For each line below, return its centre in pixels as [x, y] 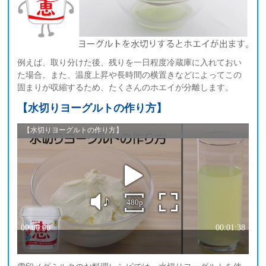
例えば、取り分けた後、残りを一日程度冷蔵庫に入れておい [129, 62]
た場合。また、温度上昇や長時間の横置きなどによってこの [129, 75]
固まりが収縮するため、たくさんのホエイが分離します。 [125, 87]
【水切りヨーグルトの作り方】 [92, 108]
